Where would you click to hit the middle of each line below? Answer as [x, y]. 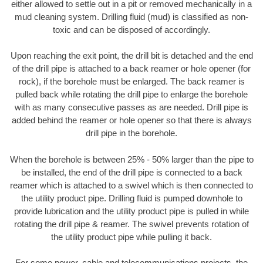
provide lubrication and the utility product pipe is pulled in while [131, 211]
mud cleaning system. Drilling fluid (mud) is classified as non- [131, 16]
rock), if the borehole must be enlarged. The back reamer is [131, 82]
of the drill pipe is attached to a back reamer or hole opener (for [131, 69]
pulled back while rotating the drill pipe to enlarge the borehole [131, 95]
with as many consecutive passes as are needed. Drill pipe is [131, 107]
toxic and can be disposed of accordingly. [131, 29]
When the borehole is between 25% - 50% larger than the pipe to [131, 159]
